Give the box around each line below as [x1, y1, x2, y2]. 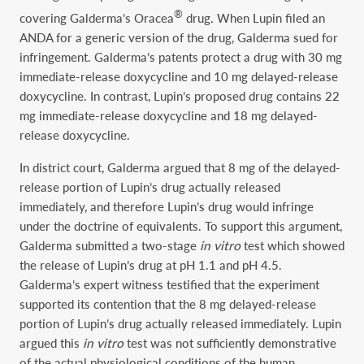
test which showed [240, 237, 344, 253]
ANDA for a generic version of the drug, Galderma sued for [19, 30, 338, 45]
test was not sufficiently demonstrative [127, 335, 336, 350]
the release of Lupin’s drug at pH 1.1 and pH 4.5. [19, 257, 282, 272]
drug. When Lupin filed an [183, 11, 325, 26]
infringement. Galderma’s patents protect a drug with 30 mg [19, 50, 342, 65]
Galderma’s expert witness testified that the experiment [19, 276, 319, 292]
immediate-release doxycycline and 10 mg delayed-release [19, 69, 338, 84]
